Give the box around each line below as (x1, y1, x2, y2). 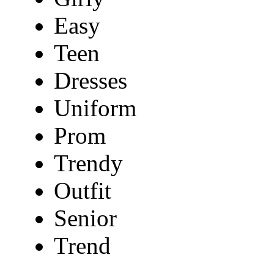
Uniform (54, 95, 136, 122)
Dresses (54, 67, 127, 94)
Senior (54, 205, 117, 232)
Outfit (54, 177, 111, 204)
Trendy (54, 150, 123, 177)
